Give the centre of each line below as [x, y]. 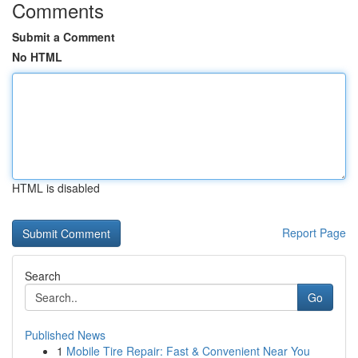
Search [43, 276]
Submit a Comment [64, 37]
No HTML [37, 57]
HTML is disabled [56, 188]
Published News [65, 335]
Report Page [314, 233]
